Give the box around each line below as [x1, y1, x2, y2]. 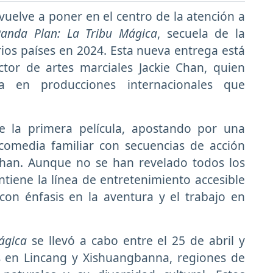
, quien [204, 59, 246, 76]
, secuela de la [157, 25, 246, 42]
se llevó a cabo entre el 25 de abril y [27, 232, 246, 249]
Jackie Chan [138, 59, 205, 76]
